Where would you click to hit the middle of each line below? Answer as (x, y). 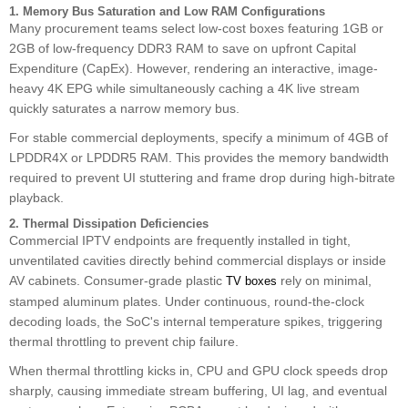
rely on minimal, (324, 280)
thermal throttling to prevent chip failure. (124, 341)
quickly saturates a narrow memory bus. (124, 108)
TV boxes (251, 280)
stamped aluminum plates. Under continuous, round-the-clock (187, 301)
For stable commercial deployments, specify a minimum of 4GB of (199, 137)
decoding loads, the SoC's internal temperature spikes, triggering (196, 321)
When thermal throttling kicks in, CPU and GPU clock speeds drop (199, 370)
